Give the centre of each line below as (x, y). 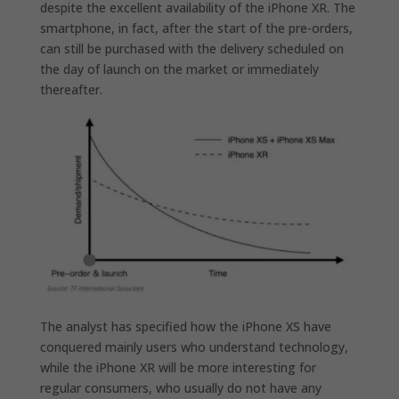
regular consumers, (96, 387)
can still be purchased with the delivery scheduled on (191, 48)
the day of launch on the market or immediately (179, 69)
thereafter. (71, 89)
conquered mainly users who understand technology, (194, 346)
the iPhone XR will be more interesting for (194, 367)
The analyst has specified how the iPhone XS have (185, 326)
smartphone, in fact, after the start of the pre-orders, (196, 28)
